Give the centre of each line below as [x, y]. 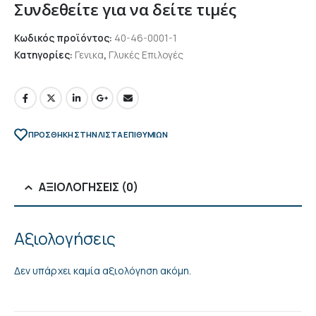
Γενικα [89, 54]
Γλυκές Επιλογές [146, 54]
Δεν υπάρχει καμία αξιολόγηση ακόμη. [103, 271]
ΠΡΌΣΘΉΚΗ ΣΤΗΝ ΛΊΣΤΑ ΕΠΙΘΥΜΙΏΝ [98, 134]
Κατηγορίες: [44, 54]
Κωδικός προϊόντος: [64, 37]
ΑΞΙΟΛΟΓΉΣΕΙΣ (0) [89, 187]
